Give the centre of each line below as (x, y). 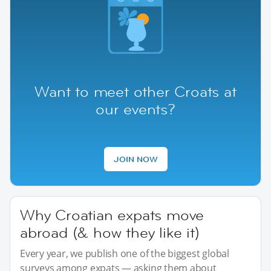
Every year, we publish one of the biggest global (125, 253)
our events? (135, 109)
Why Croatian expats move (112, 215)
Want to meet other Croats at (135, 91)
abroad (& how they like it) (110, 232)
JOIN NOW (135, 159)
